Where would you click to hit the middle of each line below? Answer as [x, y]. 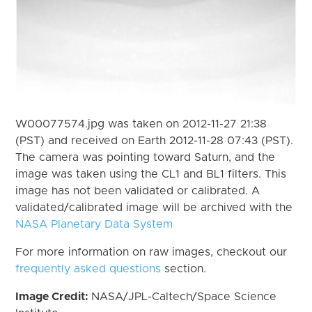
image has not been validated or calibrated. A [138, 190]
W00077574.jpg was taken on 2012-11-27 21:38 [141, 124]
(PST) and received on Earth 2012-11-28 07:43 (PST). [155, 140]
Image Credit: [54, 296]
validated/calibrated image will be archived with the [154, 207]
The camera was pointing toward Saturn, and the [146, 157]
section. [184, 268]
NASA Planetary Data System [94, 224]
